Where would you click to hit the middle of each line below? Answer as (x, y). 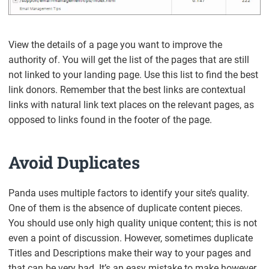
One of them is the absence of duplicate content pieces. (126, 208)
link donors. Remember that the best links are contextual (127, 90)
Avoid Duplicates (74, 163)
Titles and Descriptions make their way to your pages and (130, 253)
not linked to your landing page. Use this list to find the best (134, 75)
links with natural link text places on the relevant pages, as (131, 105)
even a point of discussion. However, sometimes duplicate (131, 238)
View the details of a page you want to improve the (116, 45)
